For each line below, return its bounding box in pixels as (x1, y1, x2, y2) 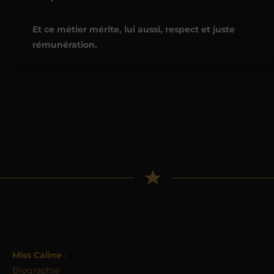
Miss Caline (12, 249, 62, 261)
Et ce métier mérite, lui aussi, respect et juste (32, 23, 235, 35)
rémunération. (32, 39, 97, 50)
